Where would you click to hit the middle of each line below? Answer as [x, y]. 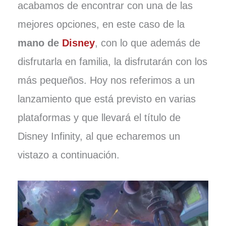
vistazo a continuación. [68, 155]
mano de [40, 43]
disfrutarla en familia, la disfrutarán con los [112, 62]
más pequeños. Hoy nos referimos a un [106, 80]
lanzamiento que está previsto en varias [106, 99]
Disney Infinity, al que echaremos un [99, 136]
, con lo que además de [147, 43]
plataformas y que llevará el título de [99, 118]
